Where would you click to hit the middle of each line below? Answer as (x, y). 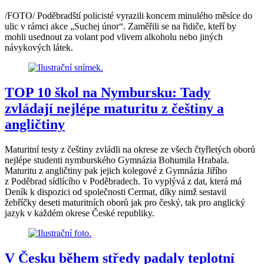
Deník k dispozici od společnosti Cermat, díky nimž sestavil (115, 192)
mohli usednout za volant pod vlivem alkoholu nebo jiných (114, 37)
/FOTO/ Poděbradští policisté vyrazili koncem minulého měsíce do (128, 16)
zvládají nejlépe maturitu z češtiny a (114, 109)
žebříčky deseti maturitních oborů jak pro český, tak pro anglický (125, 203)
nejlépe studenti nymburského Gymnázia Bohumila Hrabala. (117, 160)
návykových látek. (39, 48)
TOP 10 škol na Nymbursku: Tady (108, 93)
